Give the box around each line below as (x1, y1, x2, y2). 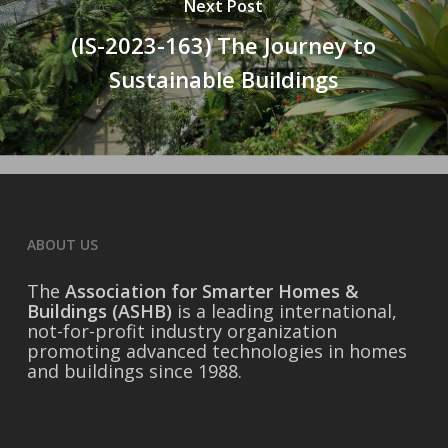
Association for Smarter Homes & (64, 279, 359, 303)
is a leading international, (171, 299, 397, 323)
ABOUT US (26, 235, 98, 254)
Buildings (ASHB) (26, 299, 172, 323)
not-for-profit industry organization (26, 319, 337, 343)
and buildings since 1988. (26, 359, 242, 383)
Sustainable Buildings (108, 64, 339, 95)
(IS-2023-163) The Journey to (71, 30, 377, 61)
